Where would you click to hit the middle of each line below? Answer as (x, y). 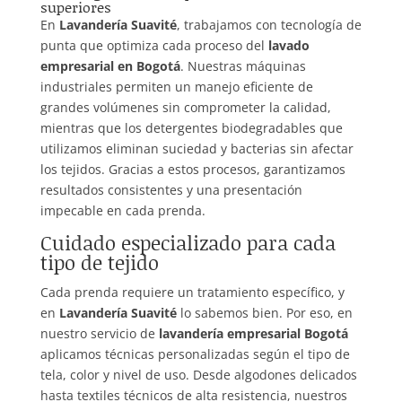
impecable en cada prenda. (122, 211)
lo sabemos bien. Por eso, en (264, 313)
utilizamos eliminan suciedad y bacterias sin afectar (197, 149)
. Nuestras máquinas (243, 66)
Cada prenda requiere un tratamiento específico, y (192, 293)
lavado (288, 46)
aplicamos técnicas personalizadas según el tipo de (195, 354)
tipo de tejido (99, 263)
